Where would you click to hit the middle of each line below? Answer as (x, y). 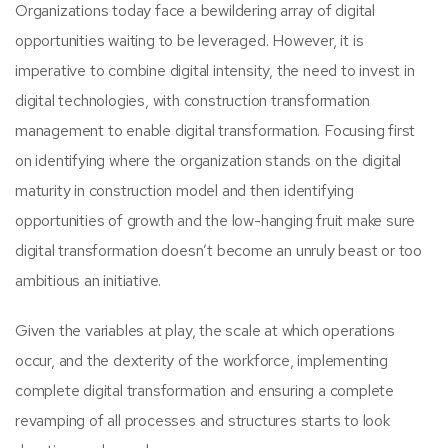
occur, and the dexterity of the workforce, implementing (201, 361)
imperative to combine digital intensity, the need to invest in (215, 71)
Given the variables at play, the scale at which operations (205, 331)
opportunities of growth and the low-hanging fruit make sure (215, 221)
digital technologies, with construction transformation (193, 101)
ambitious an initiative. (88, 281)
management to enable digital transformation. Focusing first (215, 131)
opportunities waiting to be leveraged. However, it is (189, 41)
